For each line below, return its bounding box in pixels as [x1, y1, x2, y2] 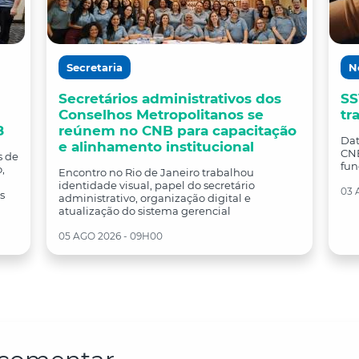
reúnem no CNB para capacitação [58, 123, 296, 139]
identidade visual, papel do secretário [58, 179, 255, 192]
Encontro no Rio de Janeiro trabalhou [58, 166, 254, 179]
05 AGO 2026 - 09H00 [58, 230, 163, 242]
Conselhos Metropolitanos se [58, 107, 264, 123]
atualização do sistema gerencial [58, 204, 231, 217]
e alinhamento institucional [58, 139, 254, 155]
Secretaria [67, 61, 123, 74]
